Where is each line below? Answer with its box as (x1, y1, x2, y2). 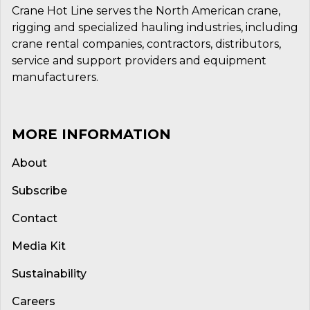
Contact (12, 212, 57, 225)
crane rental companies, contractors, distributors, (12, 37, 281, 51)
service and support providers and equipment (12, 54, 266, 67)
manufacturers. (12, 71, 98, 84)
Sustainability (12, 267, 86, 280)
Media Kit (12, 239, 66, 253)
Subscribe (12, 184, 67, 197)
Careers (12, 295, 55, 308)
